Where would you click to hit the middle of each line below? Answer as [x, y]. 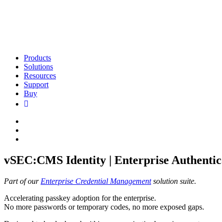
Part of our [22, 181]
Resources [40, 76]
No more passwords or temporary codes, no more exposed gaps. [104, 207]
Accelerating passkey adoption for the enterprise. [80, 198]
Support [36, 84]
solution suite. [174, 181]
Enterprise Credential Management [96, 181]
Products [37, 58]
